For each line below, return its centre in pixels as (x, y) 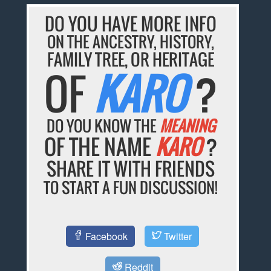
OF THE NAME (100, 147)
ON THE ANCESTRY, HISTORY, (131, 42)
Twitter (177, 236)
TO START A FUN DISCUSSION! (131, 188)
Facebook (106, 236)
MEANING (187, 126)
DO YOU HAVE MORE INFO (131, 24)
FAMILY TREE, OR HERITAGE (131, 60)
